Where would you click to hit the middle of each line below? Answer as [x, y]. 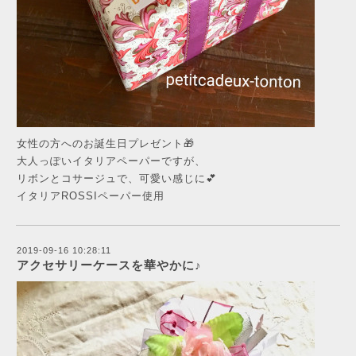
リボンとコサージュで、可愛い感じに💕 [117, 178]
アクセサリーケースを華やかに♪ [109, 265]
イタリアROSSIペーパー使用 [91, 195]
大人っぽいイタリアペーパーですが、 [111, 161]
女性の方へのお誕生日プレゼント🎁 [106, 143]
